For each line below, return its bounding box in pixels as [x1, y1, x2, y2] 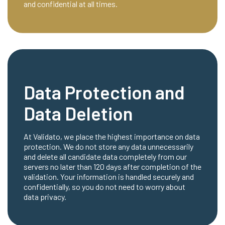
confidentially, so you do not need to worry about [24, 182, 185, 191]
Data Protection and [24, 81, 185, 103]
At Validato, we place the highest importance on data [24, 132, 200, 141]
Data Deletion [24, 102, 133, 124]
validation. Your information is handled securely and [24, 172, 194, 181]
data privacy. [24, 192, 66, 201]
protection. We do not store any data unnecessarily [24, 142, 193, 151]
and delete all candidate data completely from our [24, 152, 187, 161]
